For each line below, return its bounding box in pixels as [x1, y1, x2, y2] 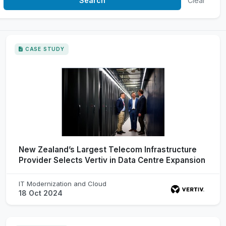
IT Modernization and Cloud [19, 179, 106, 188]
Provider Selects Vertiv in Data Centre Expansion [19, 155, 205, 165]
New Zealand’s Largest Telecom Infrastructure [19, 144, 197, 154]
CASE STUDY [25, 45, 65, 52]
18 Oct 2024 [19, 188, 63, 197]
